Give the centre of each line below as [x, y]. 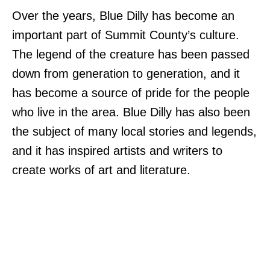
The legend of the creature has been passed [131, 55]
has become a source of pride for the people [131, 93]
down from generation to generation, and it [126, 74]
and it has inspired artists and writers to [117, 151]
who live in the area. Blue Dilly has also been [131, 112]
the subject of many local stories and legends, [134, 132]
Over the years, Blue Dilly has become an [123, 16]
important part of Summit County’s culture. [126, 35]
